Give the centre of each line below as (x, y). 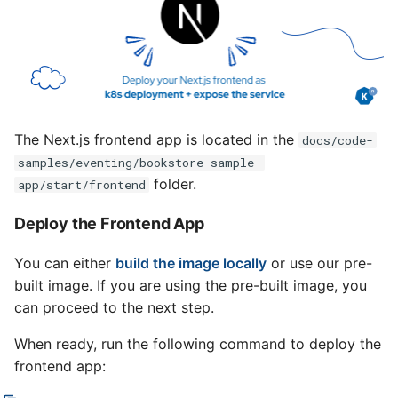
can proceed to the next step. (114, 307)
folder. (173, 183)
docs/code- (338, 140)
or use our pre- (319, 263)
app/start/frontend (82, 184)
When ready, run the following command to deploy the (198, 343)
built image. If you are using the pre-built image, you (191, 285)
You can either (65, 263)
